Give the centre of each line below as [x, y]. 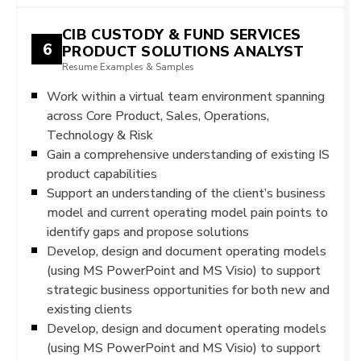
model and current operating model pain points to [187, 212]
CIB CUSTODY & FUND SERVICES [182, 34]
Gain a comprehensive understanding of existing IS [188, 154]
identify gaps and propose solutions [148, 232]
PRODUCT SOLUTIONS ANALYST [183, 51]
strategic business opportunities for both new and [188, 290]
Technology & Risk [100, 135]
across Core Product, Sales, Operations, [158, 116]
